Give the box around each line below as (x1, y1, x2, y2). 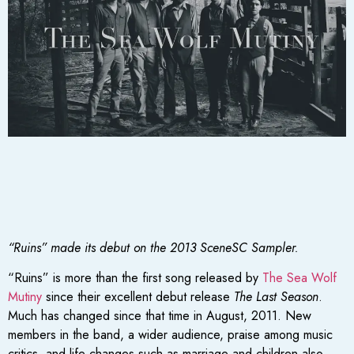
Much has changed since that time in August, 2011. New (8, 307, 311, 326)
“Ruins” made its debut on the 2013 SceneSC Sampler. (8, 238, 299, 257)
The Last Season (234, 288, 318, 307)
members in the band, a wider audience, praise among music (8, 326, 333, 345)
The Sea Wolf (262, 269, 337, 288)
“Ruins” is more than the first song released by (8, 269, 262, 288)
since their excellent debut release (42, 288, 234, 307)
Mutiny (8, 288, 42, 307)
